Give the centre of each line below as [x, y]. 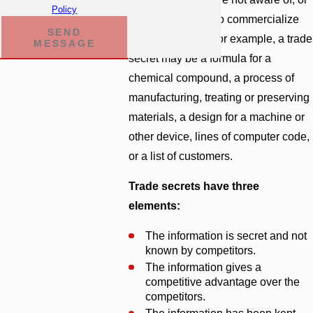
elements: [155, 206]
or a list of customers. [181, 156]
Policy [65, 10]
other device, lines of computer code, [219, 136]
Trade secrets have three [194, 187]
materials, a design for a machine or [217, 117]
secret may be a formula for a [200, 58]
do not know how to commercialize [214, 19]
